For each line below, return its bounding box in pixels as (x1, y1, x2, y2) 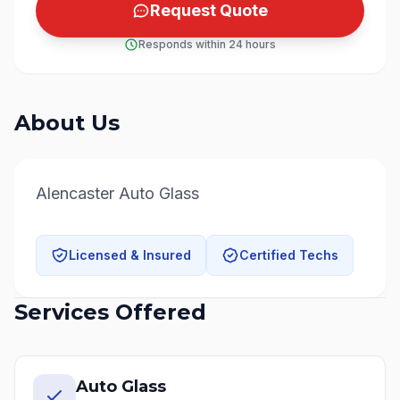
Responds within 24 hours (138, 37, 276, 51)
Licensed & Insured (69, 247, 191, 262)
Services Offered (14, 299, 206, 325)
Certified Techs (239, 247, 338, 262)
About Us (14, 110, 120, 136)
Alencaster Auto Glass (36, 184, 199, 203)
